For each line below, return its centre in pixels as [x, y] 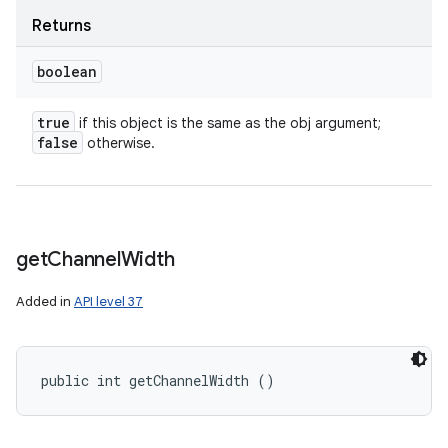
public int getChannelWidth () [158, 380]
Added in [45, 301]
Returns [61, 26]
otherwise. [119, 143]
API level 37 [108, 301]
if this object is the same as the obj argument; [228, 123]
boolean [67, 71]
